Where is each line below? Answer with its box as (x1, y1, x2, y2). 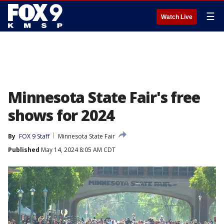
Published (8, 145, 39, 154)
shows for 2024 (8, 105, 115, 125)
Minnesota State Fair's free (8, 87, 200, 107)
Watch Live (161, 13, 192, 20)
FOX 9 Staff (19, 132, 49, 140)
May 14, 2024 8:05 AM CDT (39, 145, 115, 154)
